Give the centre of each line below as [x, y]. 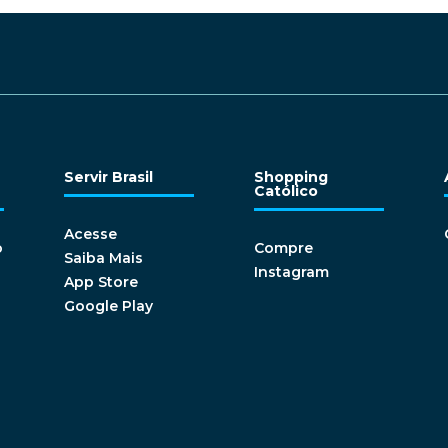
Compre [283, 248]
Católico [285, 191]
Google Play [108, 306]
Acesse [90, 234]
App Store [100, 282]
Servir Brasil [108, 177]
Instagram [291, 272]
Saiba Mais [103, 258]
